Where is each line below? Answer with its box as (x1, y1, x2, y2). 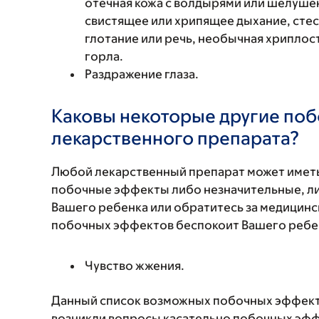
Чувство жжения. (85, 258, 184, 273)
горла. (85, 49, 123, 63)
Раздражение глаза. (85, 67, 199, 81)
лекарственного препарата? (51, 127, 300, 148)
